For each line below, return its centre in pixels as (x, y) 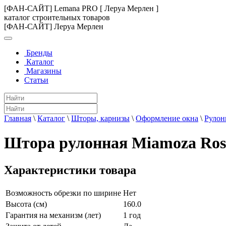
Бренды (38, 53)
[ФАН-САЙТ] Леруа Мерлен (54, 26)
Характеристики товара (70, 170)
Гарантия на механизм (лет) (53, 215)
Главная (18, 118)
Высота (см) (26, 204)
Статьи (36, 80)
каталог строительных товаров (57, 17)
